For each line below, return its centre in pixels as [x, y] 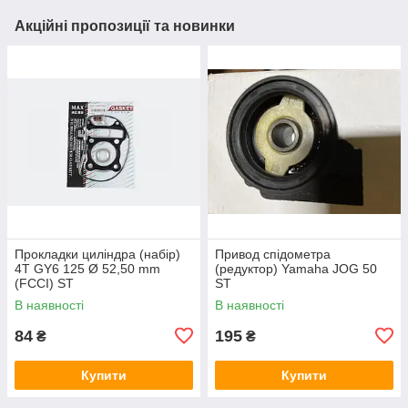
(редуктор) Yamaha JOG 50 [296, 268]
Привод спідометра [273, 254]
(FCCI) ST [44, 283]
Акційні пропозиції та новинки [125, 25]
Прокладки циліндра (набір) [97, 254]
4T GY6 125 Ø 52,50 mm [87, 268]
